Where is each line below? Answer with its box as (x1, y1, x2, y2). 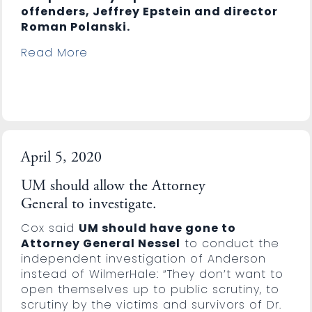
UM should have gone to (78, 219, 236, 236)
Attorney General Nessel (20, 235, 180, 251)
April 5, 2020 (20, 150, 102, 166)
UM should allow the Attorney (20, 178, 205, 194)
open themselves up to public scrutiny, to (20, 281, 279, 297)
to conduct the (180, 235, 279, 251)
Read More (20, 44, 88, 61)
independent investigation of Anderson (20, 250, 266, 267)
